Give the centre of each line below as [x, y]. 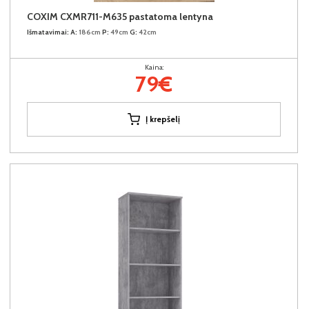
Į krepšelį [163, 119]
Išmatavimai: [48, 32]
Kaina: [154, 67]
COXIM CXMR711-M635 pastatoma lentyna [120, 16]
